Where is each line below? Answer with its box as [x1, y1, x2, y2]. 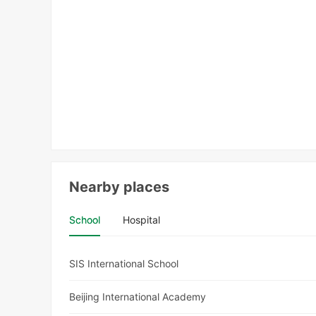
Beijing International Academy [69, 291, 207, 303]
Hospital [123, 214, 161, 226]
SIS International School [69, 257, 179, 270]
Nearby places [69, 178, 170, 196]
